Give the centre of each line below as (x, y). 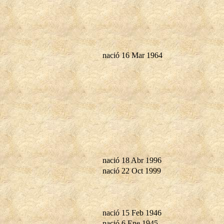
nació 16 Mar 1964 (132, 55)
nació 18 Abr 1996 (132, 160)
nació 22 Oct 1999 (132, 170)
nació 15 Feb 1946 (132, 212)
